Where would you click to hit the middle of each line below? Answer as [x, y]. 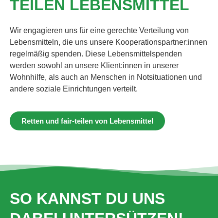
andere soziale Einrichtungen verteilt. [74, 89]
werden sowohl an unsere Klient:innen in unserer [94, 65]
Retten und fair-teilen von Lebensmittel [87, 121]
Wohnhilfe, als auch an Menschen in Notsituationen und [106, 77]
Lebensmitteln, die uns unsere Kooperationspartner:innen [109, 42]
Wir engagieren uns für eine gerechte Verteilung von [99, 30]
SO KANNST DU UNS [87, 198]
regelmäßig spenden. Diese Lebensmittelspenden [96, 54]
